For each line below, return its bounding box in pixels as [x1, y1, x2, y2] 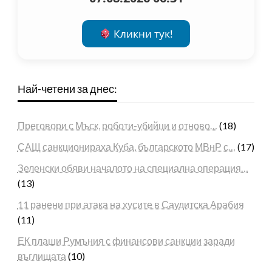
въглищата [17, 250, 66, 262]
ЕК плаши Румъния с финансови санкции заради [17, 234, 235, 246]
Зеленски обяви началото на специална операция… [17, 161, 248, 174]
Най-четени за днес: [17, 81, 117, 95]
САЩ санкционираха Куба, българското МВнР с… [17, 140, 236, 152]
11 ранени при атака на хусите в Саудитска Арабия [17, 198, 244, 210]
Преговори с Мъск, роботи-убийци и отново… [17, 119, 217, 131]
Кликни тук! [110, 26, 173, 41]
